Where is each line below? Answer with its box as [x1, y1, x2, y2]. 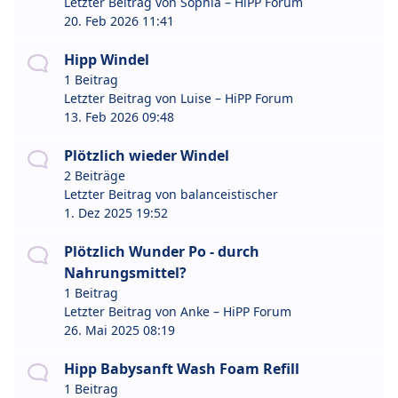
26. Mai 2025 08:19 [64, 322, 175, 339]
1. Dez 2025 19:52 [64, 204, 168, 222]
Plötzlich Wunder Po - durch [64, 242, 259, 262]
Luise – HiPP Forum [180, 90, 293, 107]
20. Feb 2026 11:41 [64, 12, 174, 30]
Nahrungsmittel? [64, 263, 187, 283]
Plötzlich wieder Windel [64, 146, 229, 166]
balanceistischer [180, 186, 278, 203]
